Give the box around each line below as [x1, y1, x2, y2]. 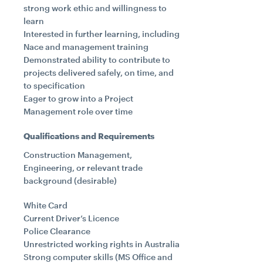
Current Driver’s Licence [23, 213, 119, 223]
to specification [23, 80, 85, 90]
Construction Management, [23, 150, 132, 160]
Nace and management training [23, 42, 149, 52]
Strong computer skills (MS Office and [23, 252, 173, 262]
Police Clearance [23, 226, 90, 236]
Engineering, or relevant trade [23, 163, 143, 173]
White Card [23, 200, 68, 210]
